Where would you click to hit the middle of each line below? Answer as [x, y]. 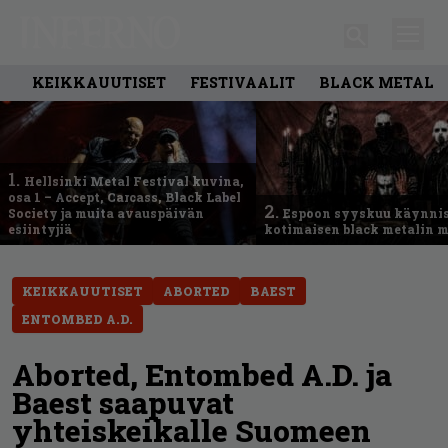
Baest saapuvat [123, 402]
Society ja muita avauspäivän [106, 212]
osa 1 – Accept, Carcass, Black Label [124, 196]
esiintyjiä [40, 228]
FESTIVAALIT [242, 82]
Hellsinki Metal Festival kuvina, [134, 180]
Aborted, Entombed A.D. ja [202, 374]
